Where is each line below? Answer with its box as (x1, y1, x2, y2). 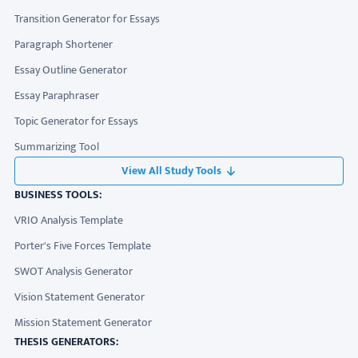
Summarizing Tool (14, 137, 99, 156)
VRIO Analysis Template (14, 211, 123, 229)
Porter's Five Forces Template (14, 237, 151, 255)
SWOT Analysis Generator (14, 262, 133, 280)
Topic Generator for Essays (14, 112, 138, 130)
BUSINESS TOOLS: (14, 185, 101, 204)
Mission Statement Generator (14, 313, 152, 332)
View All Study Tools (121, 161, 221, 180)
